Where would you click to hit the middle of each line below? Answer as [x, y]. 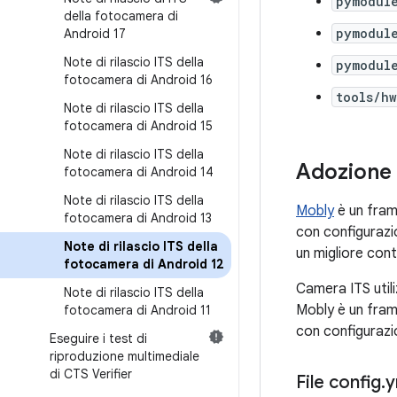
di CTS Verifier [91, 374]
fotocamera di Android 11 [137, 310]
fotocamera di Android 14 [139, 172]
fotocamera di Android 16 [138, 80]
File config [339, 382]
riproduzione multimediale [125, 356]
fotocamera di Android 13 [138, 218]
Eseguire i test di [98, 339]
